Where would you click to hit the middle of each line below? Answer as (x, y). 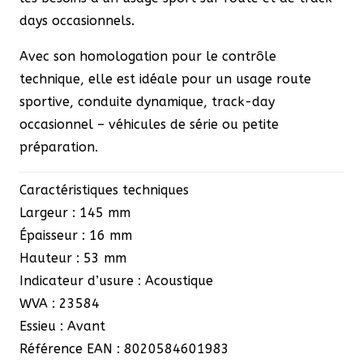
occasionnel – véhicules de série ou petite (149, 124)
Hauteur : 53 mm (73, 258)
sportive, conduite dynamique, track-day (147, 101)
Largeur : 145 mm (75, 212)
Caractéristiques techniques (104, 190)
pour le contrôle (224, 56)
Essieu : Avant (62, 326)
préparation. (59, 147)
